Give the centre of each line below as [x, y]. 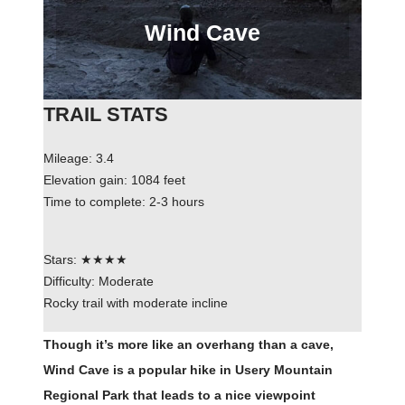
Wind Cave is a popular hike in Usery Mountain [188, 370]
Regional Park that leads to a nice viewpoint [179, 396]
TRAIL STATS [106, 115]
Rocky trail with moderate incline [136, 303]
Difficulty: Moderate [99, 282]
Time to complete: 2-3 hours [124, 202]
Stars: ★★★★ [85, 260]
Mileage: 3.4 [79, 159]
